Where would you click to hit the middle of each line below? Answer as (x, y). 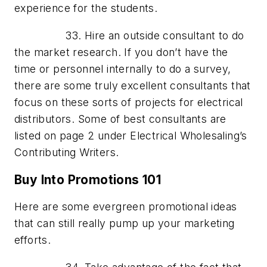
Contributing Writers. (67, 152)
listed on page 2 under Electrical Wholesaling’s (131, 135)
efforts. (33, 240)
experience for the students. (86, 8)
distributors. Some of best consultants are (120, 119)
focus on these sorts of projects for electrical (129, 102)
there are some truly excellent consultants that (133, 85)
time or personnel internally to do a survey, (123, 69)
